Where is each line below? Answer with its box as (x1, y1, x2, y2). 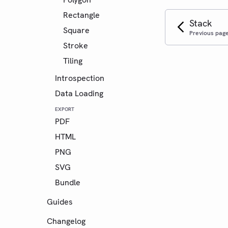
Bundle (55, 177, 80, 188)
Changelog (47, 215, 85, 226)
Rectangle (63, 9, 100, 20)
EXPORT (55, 106, 74, 112)
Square (63, 24, 90, 36)
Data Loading (55, 88, 103, 99)
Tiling (63, 55, 82, 66)
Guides (47, 196, 73, 207)
